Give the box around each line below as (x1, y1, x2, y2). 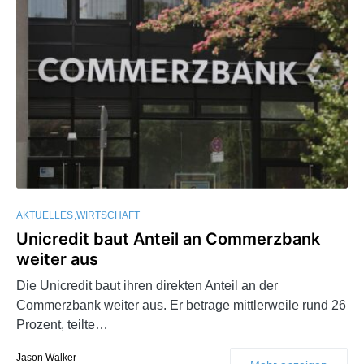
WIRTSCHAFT (76, 209, 140, 221)
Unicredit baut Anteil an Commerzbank (16, 228, 320, 249)
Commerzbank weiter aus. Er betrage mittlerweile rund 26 (16, 297, 346, 312)
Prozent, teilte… (16, 317, 108, 331)
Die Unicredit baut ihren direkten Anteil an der (16, 278, 278, 292)
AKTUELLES (16, 209, 73, 221)
